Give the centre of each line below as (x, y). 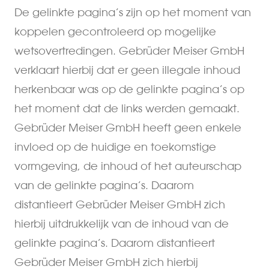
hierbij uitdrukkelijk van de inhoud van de (122, 223)
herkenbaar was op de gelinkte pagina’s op (129, 89)
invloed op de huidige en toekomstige (115, 147)
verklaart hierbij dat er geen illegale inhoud (127, 70)
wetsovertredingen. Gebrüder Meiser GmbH (129, 50)
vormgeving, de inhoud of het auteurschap (128, 166)
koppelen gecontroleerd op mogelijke (115, 31)
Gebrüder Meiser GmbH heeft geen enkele (128, 127)
